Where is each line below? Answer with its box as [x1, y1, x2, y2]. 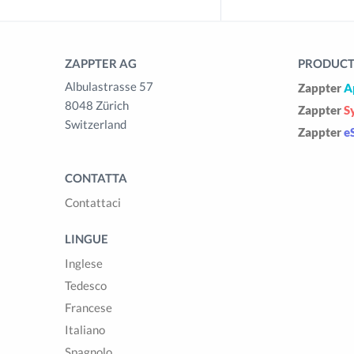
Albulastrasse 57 [65, 79, 153, 93]
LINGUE [65, 232, 108, 246]
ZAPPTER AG [65, 56, 137, 70]
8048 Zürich [65, 98, 129, 112]
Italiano [65, 322, 105, 337]
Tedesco [65, 278, 107, 292]
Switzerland [65, 117, 126, 131]
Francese [65, 300, 112, 314]
